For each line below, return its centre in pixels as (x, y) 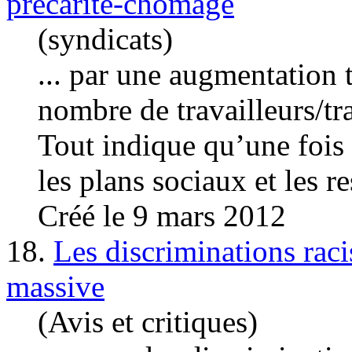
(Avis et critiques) (148, 321)
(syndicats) (105, 38)
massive (55, 286)
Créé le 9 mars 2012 (162, 215)
